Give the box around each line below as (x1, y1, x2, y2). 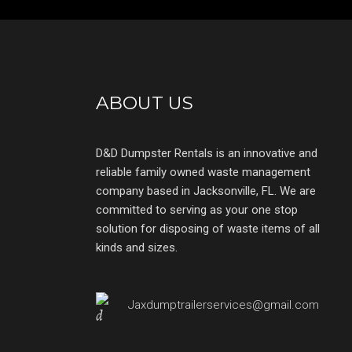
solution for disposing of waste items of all (96, 221, 320, 236)
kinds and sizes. (96, 240, 178, 255)
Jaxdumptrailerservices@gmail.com (128, 297, 319, 312)
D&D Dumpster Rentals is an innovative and (96, 145, 317, 160)
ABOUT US (96, 91, 193, 114)
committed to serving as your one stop (96, 202, 298, 217)
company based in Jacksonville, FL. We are (96, 183, 316, 198)
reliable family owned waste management (96, 164, 310, 179)
